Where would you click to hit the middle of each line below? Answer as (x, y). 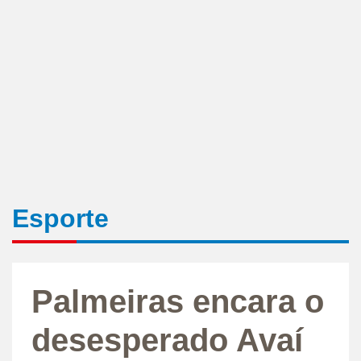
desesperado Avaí (167, 340)
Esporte (60, 218)
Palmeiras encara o (178, 301)
